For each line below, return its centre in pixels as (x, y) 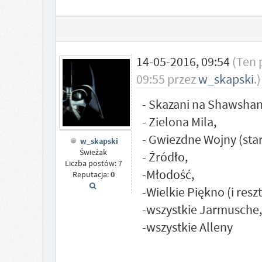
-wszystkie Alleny (187, 227)
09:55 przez (167, 79)
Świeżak (94, 152)
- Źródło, (165, 157)
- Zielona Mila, (179, 122)
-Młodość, (168, 174)
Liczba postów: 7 (93, 163)
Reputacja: (91, 175)
